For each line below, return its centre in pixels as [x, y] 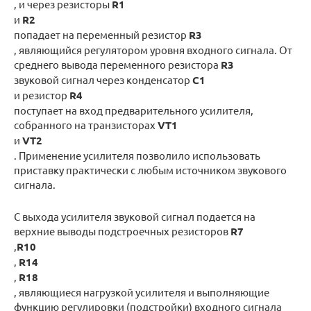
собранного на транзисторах [86, 125]
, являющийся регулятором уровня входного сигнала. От [153, 50]
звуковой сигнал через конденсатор [103, 80]
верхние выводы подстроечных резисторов [122, 231]
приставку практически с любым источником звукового [150, 170]
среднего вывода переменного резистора [117, 65]
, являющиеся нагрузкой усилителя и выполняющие [142, 292]
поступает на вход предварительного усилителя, [134, 110]
